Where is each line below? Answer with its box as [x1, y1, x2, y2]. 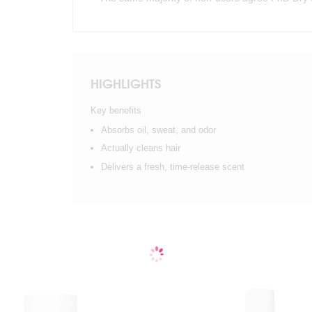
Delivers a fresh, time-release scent [101, 161, 244, 172]
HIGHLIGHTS [91, 75, 161, 92]
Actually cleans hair [101, 143, 180, 154]
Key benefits [91, 104, 141, 116]
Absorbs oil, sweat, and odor [101, 124, 216, 135]
